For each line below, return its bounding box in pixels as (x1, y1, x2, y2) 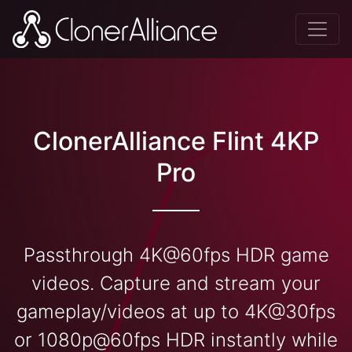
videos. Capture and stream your (31, 272, 321, 295)
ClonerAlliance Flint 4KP (33, 126, 319, 156)
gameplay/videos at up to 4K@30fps (16, 300, 335, 324)
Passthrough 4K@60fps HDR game (23, 244, 329, 267)
